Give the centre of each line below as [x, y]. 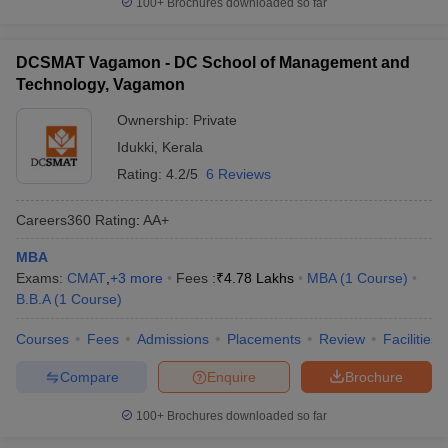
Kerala [182, 147]
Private [215, 120]
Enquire [231, 376]
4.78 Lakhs [259, 278]
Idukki [135, 147]
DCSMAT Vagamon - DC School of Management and [213, 62]
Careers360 [53, 219]
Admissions [173, 339]
